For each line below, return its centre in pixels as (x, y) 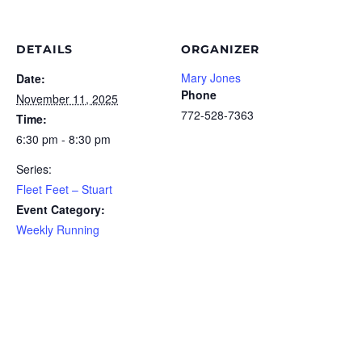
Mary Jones (211, 78)
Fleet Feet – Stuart (64, 189)
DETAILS (44, 49)
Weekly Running (58, 229)
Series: (34, 169)
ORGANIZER (220, 49)
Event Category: (61, 209)
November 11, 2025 (67, 99)
